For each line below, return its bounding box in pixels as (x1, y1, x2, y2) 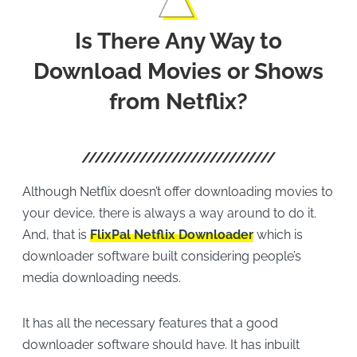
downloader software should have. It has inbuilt (22, 337, 300, 353)
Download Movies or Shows (33, 57, 324, 84)
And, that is (22, 226, 90, 242)
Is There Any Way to (75, 27, 282, 54)
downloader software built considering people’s (22, 248, 301, 264)
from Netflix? (109, 88, 248, 115)
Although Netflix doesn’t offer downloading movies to (22, 183, 333, 199)
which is (256, 226, 303, 242)
